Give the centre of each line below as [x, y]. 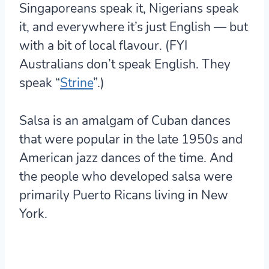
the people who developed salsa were [126, 176]
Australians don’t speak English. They [125, 64]
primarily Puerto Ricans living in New [124, 195]
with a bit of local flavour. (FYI [103, 45]
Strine [77, 83]
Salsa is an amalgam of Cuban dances [125, 120]
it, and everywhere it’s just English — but [134, 27]
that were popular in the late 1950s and [131, 139]
